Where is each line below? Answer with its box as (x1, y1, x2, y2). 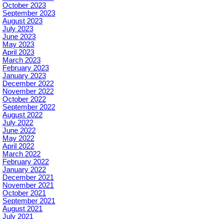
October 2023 (2, 1, 46, 10)
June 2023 (2, 33, 36, 41)
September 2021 (2, 197, 55, 205)
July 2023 (2, 25, 33, 33)
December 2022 (2, 80, 54, 88)
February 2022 (2, 158, 49, 166)
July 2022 (2, 119, 33, 127)
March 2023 (2, 56, 41, 65)
